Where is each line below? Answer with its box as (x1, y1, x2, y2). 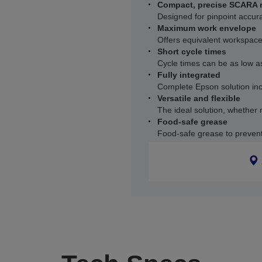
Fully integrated (157, 70, 220, 80)
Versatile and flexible (157, 94, 240, 103)
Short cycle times (157, 47, 226, 56)
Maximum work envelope (157, 23, 256, 33)
